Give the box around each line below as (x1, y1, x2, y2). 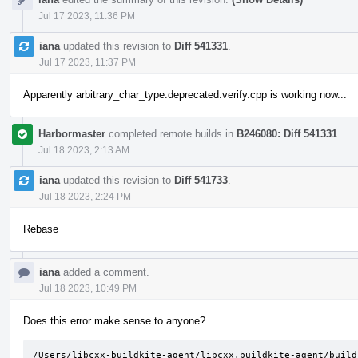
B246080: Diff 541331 (237, 127, 337, 140)
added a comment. (60, 265, 149, 278)
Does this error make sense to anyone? (23, 314, 205, 327)
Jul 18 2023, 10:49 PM (39, 282, 137, 294)
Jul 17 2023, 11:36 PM (38, 10, 135, 22)
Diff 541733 (174, 173, 228, 186)
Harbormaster (38, 127, 105, 140)
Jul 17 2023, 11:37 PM (39, 56, 136, 68)
